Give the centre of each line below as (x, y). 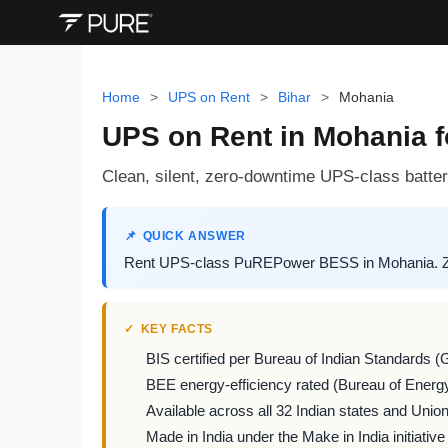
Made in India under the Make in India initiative (295, 437)
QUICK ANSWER (194, 236)
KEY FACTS (177, 329)
